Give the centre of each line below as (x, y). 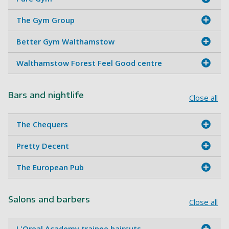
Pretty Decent (43, 145)
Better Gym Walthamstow (65, 41)
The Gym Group (45, 20)
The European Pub (50, 167)
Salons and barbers (49, 199)
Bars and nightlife (46, 95)
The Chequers (42, 124)
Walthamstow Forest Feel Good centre (89, 63)
